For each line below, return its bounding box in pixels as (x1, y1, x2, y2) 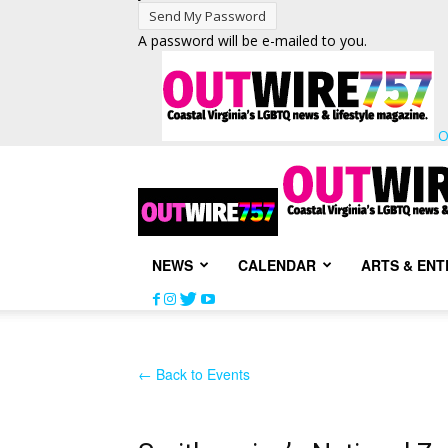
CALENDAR (238, 255, 316, 275)
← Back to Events (138, 364, 250, 384)
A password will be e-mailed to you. (138, 31, 367, 50)
